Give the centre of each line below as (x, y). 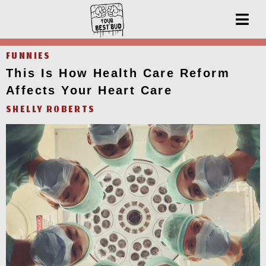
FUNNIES (28, 57)
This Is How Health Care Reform (118, 73)
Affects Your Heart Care (89, 90)
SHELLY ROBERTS (51, 110)
